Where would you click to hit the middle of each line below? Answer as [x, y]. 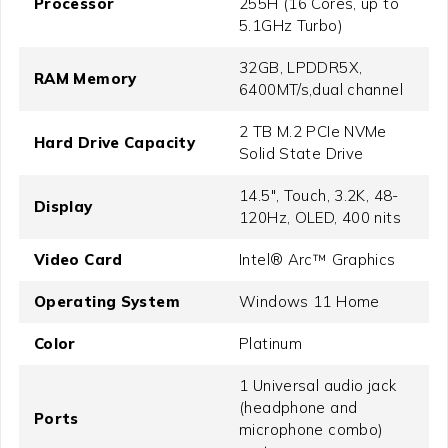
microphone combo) [311, 430]
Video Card [78, 260]
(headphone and [298, 408]
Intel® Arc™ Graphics [317, 260]
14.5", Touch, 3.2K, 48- [319, 196]
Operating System [106, 302]
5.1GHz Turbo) [291, 26]
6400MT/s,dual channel [321, 90]
